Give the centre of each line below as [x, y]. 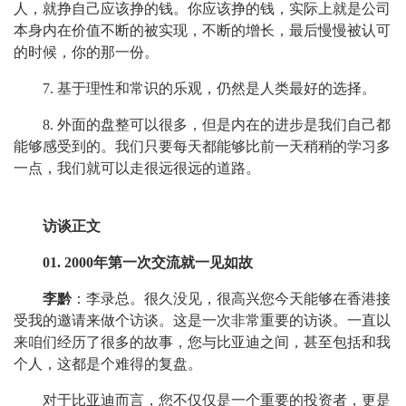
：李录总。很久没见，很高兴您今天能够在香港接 [231, 299]
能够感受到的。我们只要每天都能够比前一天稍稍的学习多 [202, 146]
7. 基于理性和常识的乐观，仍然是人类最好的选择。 [209, 88]
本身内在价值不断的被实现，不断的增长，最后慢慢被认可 [202, 30]
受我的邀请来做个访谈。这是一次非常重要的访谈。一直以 [202, 320]
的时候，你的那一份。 [86, 52]
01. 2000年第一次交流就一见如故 [148, 262]
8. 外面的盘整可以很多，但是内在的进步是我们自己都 [217, 125]
